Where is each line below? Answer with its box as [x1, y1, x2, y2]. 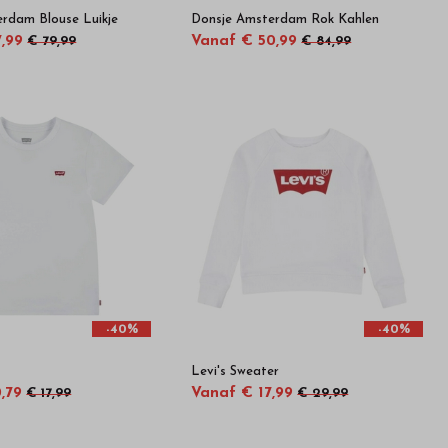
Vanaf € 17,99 [191, 385, 294, 401]
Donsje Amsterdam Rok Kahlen [191, 13, 380, 27]
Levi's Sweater [191, 364, 280, 378]
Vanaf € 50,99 [191, 34, 298, 50]
